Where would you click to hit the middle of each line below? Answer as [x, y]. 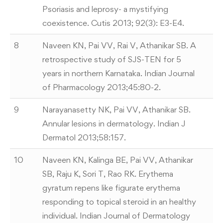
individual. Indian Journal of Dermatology [116, 216]
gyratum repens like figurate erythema [111, 188]
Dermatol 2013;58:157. [84, 137]
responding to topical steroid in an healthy [119, 202]
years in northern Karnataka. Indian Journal [118, 73]
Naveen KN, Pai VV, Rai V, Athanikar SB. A [119, 45]
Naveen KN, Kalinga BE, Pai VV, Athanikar [118, 160]
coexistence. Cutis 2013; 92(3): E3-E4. [113, 23]
